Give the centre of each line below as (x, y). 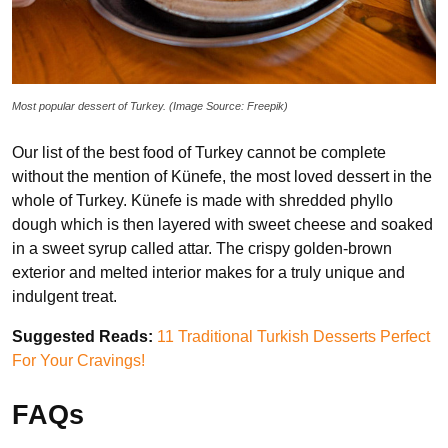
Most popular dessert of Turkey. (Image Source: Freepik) (150, 106)
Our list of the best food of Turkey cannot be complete (199, 152)
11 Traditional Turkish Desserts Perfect (293, 336)
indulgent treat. (64, 296)
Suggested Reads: (82, 336)
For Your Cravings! (78, 360)
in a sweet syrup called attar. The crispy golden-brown (202, 248)
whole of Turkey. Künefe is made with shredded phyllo (202, 200)
